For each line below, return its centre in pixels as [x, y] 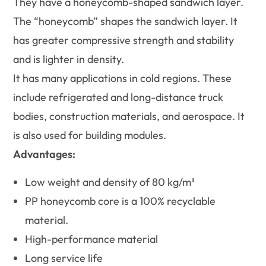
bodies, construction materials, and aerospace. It [129, 116]
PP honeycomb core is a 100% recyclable [121, 201]
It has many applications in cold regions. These [123, 78]
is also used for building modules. [90, 135]
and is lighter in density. [69, 59]
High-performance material [92, 239]
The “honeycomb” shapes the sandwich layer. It [126, 21]
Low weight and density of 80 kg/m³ [110, 182]
